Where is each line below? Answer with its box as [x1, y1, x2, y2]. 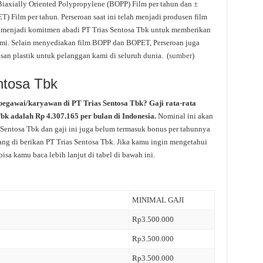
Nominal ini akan [157, 112, 213, 120]
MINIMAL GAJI [131, 195, 184, 204]
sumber [168, 51, 192, 60]
